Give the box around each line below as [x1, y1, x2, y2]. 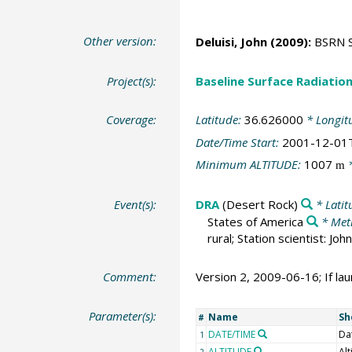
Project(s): [107, 72, 157, 89]
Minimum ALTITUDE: [195, 156, 304, 173]
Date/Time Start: [195, 134, 282, 150]
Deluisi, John [195, 34, 267, 50]
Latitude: [195, 112, 244, 128]
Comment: [103, 269, 157, 285]
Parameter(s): [89, 307, 157, 324]
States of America [207, 213, 303, 229]
